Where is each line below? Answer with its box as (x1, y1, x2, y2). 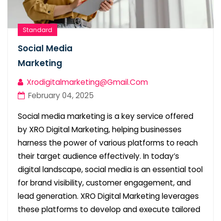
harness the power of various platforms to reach (18, 137, 198, 148)
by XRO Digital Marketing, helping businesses (18, 124, 182, 135)
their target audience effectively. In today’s (18, 150, 179, 161)
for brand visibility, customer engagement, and (18, 177, 191, 188)
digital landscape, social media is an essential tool (18, 164, 203, 175)
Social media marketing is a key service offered (18, 110, 193, 121)
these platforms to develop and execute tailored (18, 204, 200, 215)
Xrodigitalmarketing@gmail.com (27, 76, 148, 87)
